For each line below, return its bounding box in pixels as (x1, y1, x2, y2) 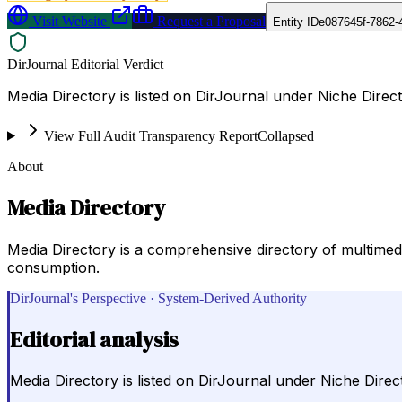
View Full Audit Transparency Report (43, 127, 258, 144)
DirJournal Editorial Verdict (7, 56, 163, 72)
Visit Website (29, 13, 107, 29)
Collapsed (257, 127, 314, 144)
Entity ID (273, 14, 319, 29)
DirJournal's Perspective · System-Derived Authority (10, 290, 307, 306)
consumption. (7, 258, 100, 276)
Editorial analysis (10, 324, 179, 354)
